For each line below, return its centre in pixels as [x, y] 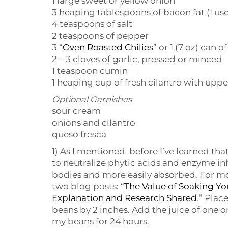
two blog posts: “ [88, 187]
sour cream [76, 111]
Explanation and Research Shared [124, 198]
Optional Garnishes [92, 99]
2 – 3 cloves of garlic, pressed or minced [137, 59]
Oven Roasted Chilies [108, 48]
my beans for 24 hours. [101, 222]
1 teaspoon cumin [90, 71]
